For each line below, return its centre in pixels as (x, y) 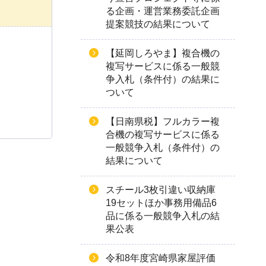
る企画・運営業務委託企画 (163, 11)
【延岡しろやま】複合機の (163, 53)
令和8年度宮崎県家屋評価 (161, 258)
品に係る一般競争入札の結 (163, 216)
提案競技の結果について (158, 24)
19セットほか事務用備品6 (161, 203)
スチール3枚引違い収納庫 (161, 190)
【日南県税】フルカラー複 (163, 121)
